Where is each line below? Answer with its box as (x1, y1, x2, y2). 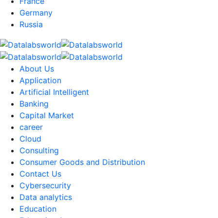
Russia (19, 19, 43, 29)
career (19, 122, 43, 132)
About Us (19, 64, 54, 74)
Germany (19, 8, 53, 18)
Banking (19, 99, 49, 109)
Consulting (19, 145, 59, 156)
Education (19, 204, 56, 214)
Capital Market (19, 110, 74, 121)
